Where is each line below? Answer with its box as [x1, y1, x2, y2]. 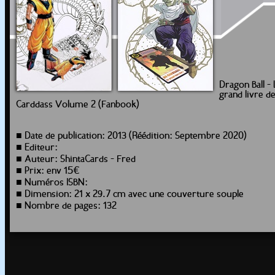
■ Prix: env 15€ [16, 166, 80, 176]
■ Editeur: [16, 143, 58, 153]
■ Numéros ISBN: [16, 178, 88, 188]
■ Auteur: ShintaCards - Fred [16, 155, 136, 165]
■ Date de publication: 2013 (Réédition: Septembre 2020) [16, 131, 247, 141]
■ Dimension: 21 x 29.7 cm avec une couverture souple [16, 190, 244, 199]
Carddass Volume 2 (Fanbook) [16, 100, 139, 110]
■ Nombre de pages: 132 [16, 201, 117, 211]
